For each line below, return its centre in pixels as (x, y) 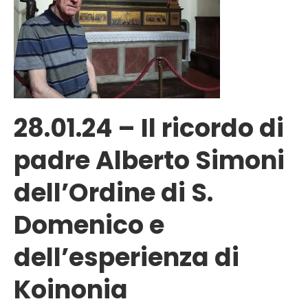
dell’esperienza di (126, 258)
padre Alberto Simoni (149, 161)
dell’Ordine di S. (113, 193)
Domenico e (89, 225)
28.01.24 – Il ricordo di (149, 129)
